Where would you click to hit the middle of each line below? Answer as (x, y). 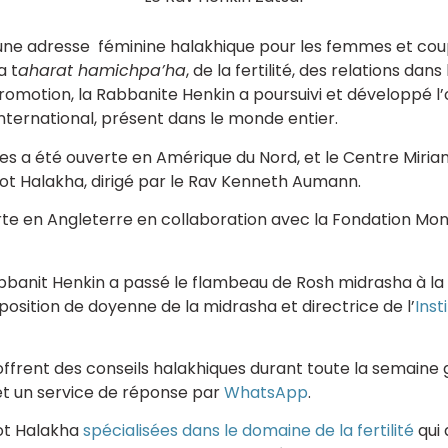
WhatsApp (266, 393)
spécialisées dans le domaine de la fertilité (248, 431)
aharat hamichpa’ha (102, 71)
